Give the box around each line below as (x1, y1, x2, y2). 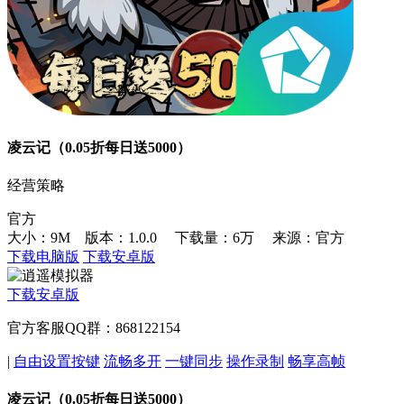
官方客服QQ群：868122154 (7, 319, 180, 335)
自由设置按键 (14, 353, 100, 369)
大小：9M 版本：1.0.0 (7, 229, 171, 245)
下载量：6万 (175, 229, 254, 245)
